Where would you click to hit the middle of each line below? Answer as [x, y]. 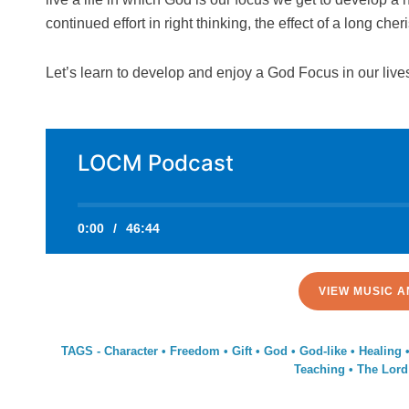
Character [131, 351]
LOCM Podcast [156, 163]
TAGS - [82, 351]
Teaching [319, 369]
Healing [380, 351]
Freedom [194, 351]
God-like [323, 351]
